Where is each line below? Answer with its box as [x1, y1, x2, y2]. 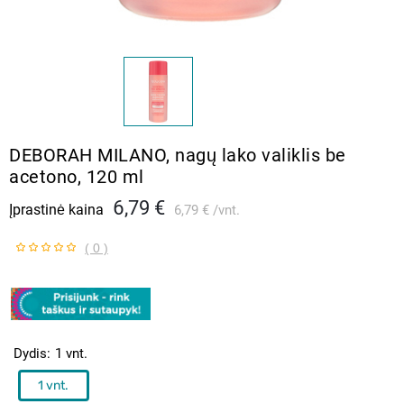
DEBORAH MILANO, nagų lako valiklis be [9, 143, 346, 166]
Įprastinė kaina [9, 200, 104, 218]
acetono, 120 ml [9, 165, 144, 188]
